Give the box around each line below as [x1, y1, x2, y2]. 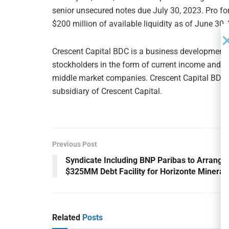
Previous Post [52, 140, 97, 148]
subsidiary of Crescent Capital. [52, 86, 162, 96]
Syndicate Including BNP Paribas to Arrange [65, 155, 227, 165]
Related [52, 212, 80, 222]
